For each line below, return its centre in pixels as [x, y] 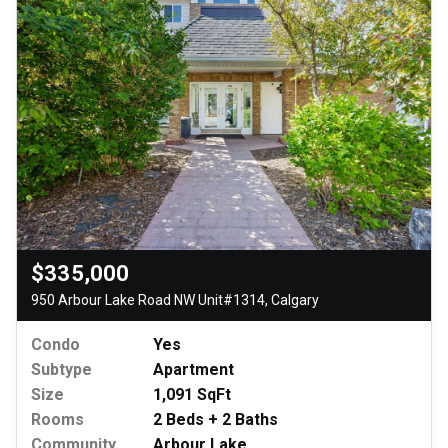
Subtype [61, 370]
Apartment [193, 370]
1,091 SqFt [192, 395]
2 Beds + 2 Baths [215, 420]
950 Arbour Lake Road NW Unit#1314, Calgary [175, 300]
